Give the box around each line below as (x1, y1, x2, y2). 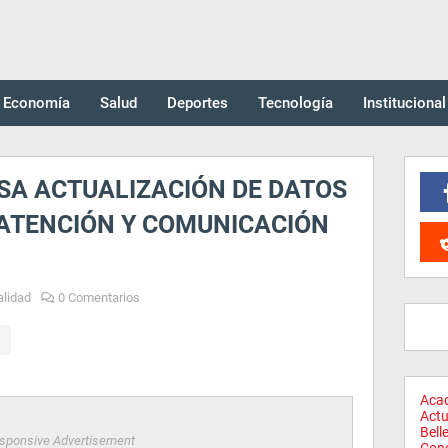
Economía (3, 94, 70, 112)
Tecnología (258, 94, 333, 112)
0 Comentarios (58, 290, 140, 305)
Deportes (167, 94, 228, 112)
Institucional (363, 94, 446, 112)
